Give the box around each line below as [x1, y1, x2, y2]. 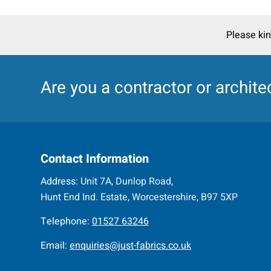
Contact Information [41, 149, 149, 168]
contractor [114, 76, 192, 101]
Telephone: [41, 214, 90, 229]
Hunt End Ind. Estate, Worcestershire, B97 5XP [41, 190, 238, 205]
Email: [41, 238, 67, 253]
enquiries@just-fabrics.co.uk [70, 238, 191, 253]
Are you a [41, 76, 114, 101]
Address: [41, 174, 78, 189]
